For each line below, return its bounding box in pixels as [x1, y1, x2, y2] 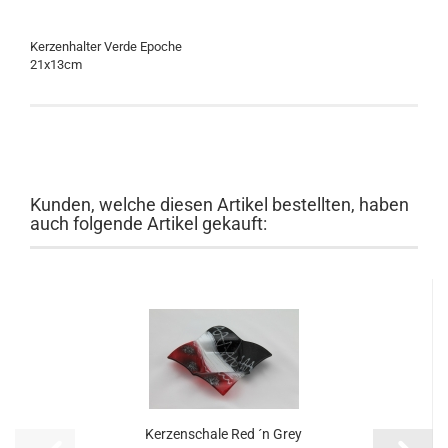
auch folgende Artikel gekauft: [30, 213, 267, 234]
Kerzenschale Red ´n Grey [145, 426, 302, 442]
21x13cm [30, 57, 82, 72]
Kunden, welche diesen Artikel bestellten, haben [30, 194, 409, 215]
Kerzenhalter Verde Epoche [30, 39, 182, 54]
